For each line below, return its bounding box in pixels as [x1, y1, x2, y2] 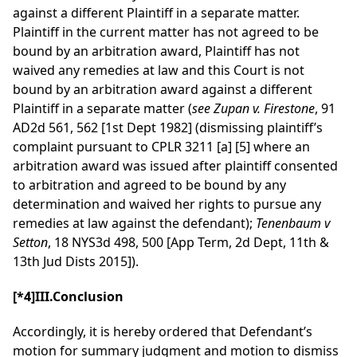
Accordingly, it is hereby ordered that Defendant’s [13, 323, 312, 341]
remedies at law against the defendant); [13, 214, 256, 233]
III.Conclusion [35, 288, 124, 306]
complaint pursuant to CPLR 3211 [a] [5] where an [13, 138, 310, 156]
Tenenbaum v [256, 214, 330, 233]
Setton [13, 233, 48, 252]
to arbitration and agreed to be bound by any [13, 176, 286, 194]
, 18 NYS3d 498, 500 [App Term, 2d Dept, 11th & [48, 233, 329, 252]
